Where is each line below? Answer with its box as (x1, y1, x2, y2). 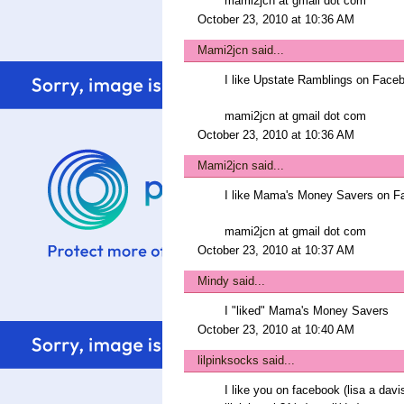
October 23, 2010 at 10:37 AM (197, 243, 354, 257)
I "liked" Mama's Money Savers (225, 304, 389, 317)
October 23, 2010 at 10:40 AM (197, 323, 354, 336)
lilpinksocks (197, 353, 259, 367)
